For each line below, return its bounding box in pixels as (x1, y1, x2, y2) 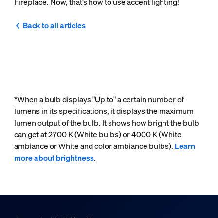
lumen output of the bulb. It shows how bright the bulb (14, 117, 199, 128)
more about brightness (14, 152, 94, 163)
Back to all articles (22, 20, 86, 31)
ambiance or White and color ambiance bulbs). (14, 141, 175, 152)
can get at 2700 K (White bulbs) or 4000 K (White (14, 129, 182, 140)
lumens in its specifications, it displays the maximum (14, 106, 194, 117)
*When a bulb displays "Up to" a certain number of (14, 94, 184, 105)
